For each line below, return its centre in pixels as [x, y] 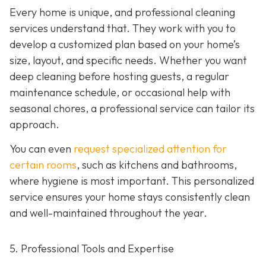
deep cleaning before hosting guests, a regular [119, 76]
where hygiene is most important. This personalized [132, 181]
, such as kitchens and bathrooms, [157, 165]
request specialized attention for [150, 149]
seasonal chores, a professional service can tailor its [132, 108]
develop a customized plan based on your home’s [125, 44]
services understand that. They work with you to [123, 28]
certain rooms [43, 165]
